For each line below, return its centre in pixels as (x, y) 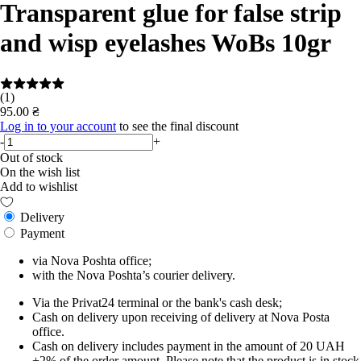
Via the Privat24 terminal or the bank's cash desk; (157, 302)
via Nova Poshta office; (92, 260)
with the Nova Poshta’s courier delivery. (134, 275)
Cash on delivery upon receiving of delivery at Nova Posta (181, 317)
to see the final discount (177, 126)
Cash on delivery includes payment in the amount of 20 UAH (189, 346)
